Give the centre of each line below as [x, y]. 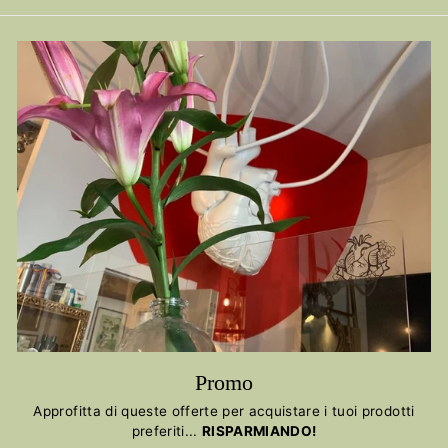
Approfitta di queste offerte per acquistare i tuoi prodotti [224, 411]
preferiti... [166, 431]
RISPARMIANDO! [259, 431]
